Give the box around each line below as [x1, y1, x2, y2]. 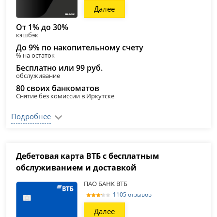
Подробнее [11, 111, 51, 121]
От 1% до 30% [16, 22, 69, 32]
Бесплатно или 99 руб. [16, 62, 103, 73]
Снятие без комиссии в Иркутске [16, 92, 115, 100]
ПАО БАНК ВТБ [84, 179, 128, 188]
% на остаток [16, 51, 55, 60]
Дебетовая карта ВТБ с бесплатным [16, 151, 160, 161]
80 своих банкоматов [16, 83, 100, 93]
